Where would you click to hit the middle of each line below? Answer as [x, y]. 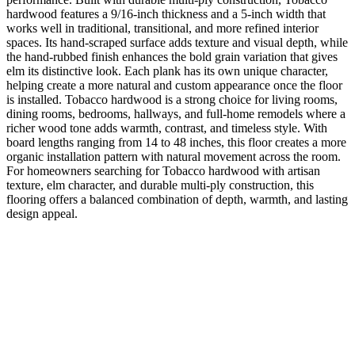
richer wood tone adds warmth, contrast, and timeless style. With [167, 128]
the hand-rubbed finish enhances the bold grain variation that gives [172, 56]
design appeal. [42, 213]
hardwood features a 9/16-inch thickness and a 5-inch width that [166, 13]
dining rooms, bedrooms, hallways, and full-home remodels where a [176, 113]
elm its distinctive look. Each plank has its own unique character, [167, 71]
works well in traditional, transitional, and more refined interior [162, 28]
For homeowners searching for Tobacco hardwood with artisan [163, 170]
